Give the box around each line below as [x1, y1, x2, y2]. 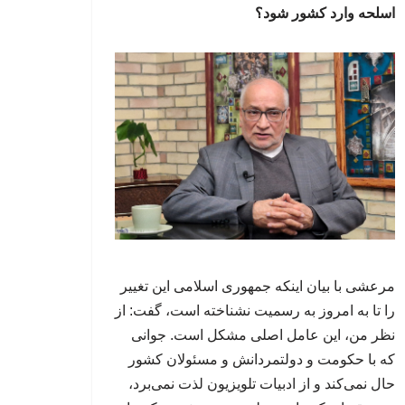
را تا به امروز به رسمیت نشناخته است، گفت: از [115, 302, 395, 318]
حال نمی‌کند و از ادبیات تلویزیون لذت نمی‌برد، [128, 375, 395, 391]
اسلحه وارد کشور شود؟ [255, 5, 395, 21]
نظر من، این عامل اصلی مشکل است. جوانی [131, 326, 395, 343]
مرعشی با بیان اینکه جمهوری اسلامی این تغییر [120, 278, 395, 294]
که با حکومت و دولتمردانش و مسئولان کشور [128, 351, 395, 367]
